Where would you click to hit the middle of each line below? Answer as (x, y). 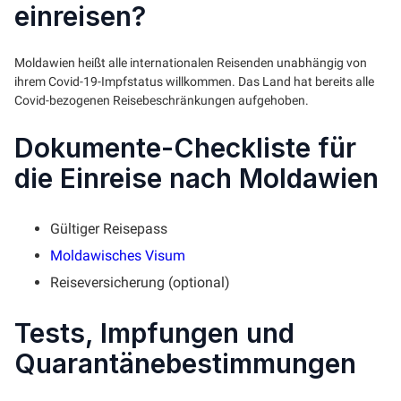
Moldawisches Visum (118, 255)
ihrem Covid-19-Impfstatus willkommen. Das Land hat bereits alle (194, 81)
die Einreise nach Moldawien (196, 178)
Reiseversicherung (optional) (140, 282)
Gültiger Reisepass (109, 228)
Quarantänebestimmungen (185, 364)
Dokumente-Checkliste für (185, 147)
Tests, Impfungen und (154, 333)
